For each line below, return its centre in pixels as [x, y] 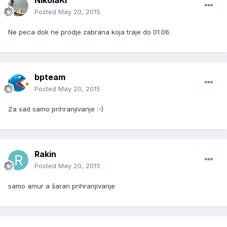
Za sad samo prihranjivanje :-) [56, 109]
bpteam [50, 77]
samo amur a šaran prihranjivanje [62, 186]
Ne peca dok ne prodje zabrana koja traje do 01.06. [90, 32]
